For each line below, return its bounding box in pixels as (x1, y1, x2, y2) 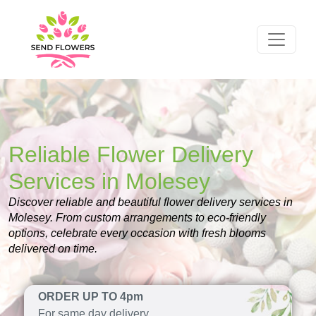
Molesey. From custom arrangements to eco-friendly (8, 212, 266, 224)
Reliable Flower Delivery (8, 142, 253, 167)
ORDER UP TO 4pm (37, 291, 143, 303)
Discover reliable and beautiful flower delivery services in (8, 196, 293, 208)
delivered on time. (8, 243, 97, 255)
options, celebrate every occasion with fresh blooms (8, 227, 266, 239)
